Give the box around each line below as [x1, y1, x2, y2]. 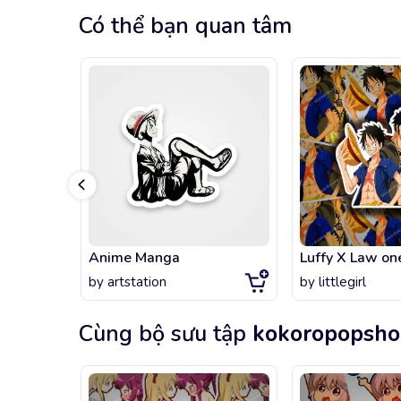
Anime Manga [89, 248, 180, 269]
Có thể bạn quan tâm [79, 11, 292, 42]
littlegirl [319, 273, 366, 292]
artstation [107, 273, 166, 292]
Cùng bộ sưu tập [79, 319, 252, 350]
